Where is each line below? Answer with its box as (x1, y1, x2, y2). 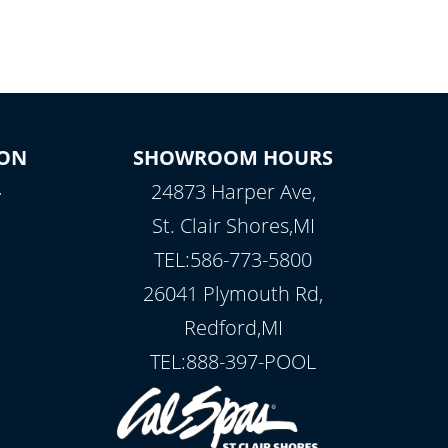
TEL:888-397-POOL (150, 348, 317, 375)
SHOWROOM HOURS (133, 144, 334, 171)
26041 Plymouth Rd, (143, 280, 324, 307)
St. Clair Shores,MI (151, 212, 315, 239)
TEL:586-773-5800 (154, 246, 313, 273)
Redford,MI (183, 314, 283, 341)
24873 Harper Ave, (150, 178, 316, 205)
